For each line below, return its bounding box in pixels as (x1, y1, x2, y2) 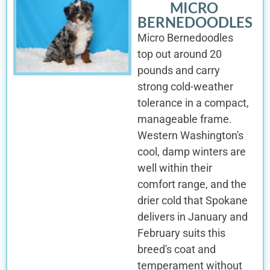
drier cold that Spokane (137, 193, 248, 207)
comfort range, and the (137, 177, 246, 190)
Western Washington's (137, 128, 243, 142)
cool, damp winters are (137, 145, 246, 158)
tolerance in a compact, (137, 96, 249, 109)
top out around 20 (137, 47, 222, 60)
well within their (137, 161, 212, 174)
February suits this (137, 226, 225, 239)
